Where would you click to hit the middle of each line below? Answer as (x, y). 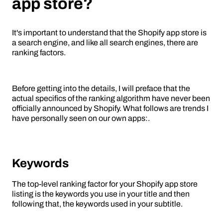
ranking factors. (39, 53)
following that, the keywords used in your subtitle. (97, 204)
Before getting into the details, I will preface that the (101, 89)
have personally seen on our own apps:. (81, 118)
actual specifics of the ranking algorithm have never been (111, 99)
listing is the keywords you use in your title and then (101, 194)
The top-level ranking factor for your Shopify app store (105, 184)
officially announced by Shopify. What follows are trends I (110, 109)
